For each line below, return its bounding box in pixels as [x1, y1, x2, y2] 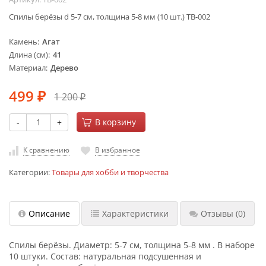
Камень [9, 36, 37, 47]
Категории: [9, 167, 52, 178]
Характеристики [102, 207, 169, 219]
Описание [28, 207, 70, 219]
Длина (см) [9, 49, 48, 61]
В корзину [95, 116, 136, 128]
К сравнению [23, 145, 69, 155]
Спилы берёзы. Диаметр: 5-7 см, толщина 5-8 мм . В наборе [9, 239, 255, 251]
